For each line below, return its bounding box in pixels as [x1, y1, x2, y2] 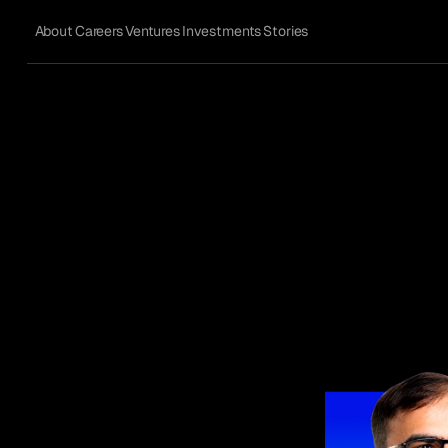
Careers [74, 22, 123, 41]
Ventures [124, 22, 180, 41]
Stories [263, 22, 309, 41]
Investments [181, 22, 262, 41]
